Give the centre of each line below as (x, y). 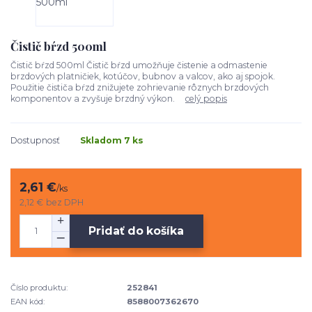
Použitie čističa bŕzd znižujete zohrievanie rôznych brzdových (140, 87)
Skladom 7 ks (112, 141)
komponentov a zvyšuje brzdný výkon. (98, 98)
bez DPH (65, 202)
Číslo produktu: (39, 287)
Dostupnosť (35, 141)
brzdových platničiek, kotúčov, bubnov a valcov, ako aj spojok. (143, 76)
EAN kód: (28, 302)
